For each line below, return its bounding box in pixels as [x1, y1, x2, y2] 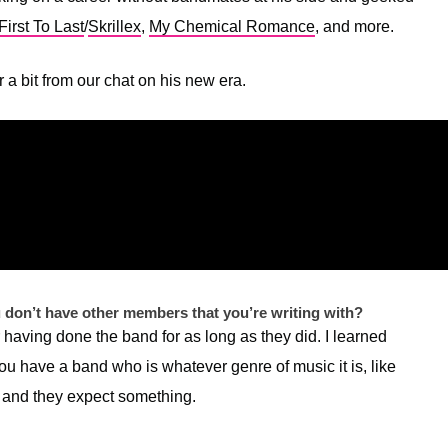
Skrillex [88, 17, 141, 35]
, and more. [315, 17, 394, 35]
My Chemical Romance [149, 17, 315, 35]
